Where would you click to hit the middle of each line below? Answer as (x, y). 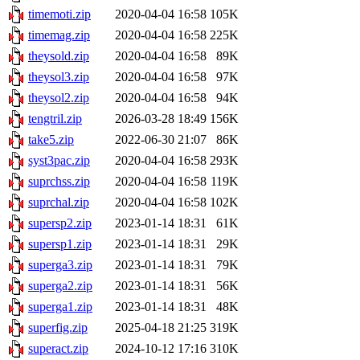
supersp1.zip (60, 244)
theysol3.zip (59, 77)
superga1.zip (60, 307)
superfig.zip (58, 328)
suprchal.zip (59, 202)
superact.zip (58, 349)
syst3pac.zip (59, 161)
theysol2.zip (59, 98)
